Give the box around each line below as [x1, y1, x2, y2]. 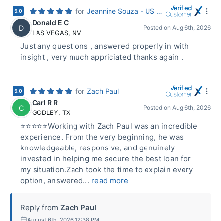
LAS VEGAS [32, 29, 68, 37]
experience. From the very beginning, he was [20, 132, 184, 142]
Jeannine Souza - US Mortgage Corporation [156, 7, 162, 15]
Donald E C [32, 18, 69, 27]
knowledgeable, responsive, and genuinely [20, 143, 175, 152]
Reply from [20, 203, 58, 212]
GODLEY [32, 109, 58, 116]
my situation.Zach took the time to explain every [20, 165, 193, 174]
